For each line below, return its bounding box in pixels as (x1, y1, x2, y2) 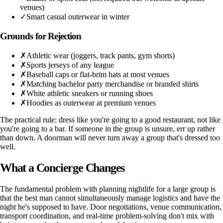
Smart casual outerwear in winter (26, 12, 129, 21)
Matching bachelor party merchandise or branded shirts (26, 80, 199, 89)
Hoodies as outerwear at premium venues (26, 99, 156, 108)
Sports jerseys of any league (26, 61, 114, 70)
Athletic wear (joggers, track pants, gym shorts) (26, 51, 175, 60)
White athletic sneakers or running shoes (26, 89, 153, 98)
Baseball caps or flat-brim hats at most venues (26, 70, 169, 79)
